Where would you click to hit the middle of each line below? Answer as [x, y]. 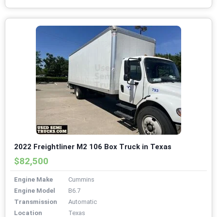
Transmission [36, 202]
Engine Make [33, 180]
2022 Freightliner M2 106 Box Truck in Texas [93, 147]
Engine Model [35, 191]
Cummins [81, 180]
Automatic [83, 202]
